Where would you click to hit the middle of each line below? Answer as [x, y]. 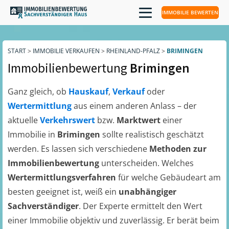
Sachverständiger [43, 206]
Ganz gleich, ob [38, 91]
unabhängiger [147, 192]
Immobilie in [32, 134]
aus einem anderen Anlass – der [135, 106]
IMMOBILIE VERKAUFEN [66, 51]
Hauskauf [88, 91]
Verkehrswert [68, 120]
